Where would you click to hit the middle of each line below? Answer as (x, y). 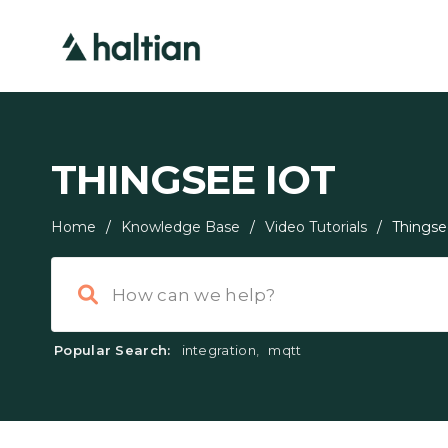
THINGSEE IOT (193, 179)
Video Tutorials (316, 227)
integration (218, 350)
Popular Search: (112, 350)
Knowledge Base (180, 227)
